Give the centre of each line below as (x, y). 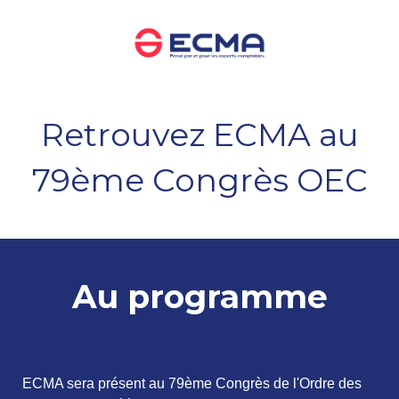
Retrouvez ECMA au (199, 134)
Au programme (199, 296)
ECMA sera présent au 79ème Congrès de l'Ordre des (192, 383)
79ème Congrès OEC (199, 179)
